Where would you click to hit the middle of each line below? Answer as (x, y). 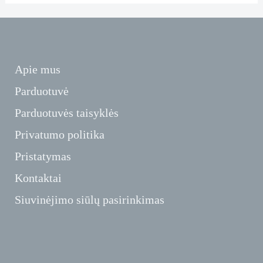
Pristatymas (43, 156)
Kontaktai (38, 178)
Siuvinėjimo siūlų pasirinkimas (90, 200)
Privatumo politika (60, 135)
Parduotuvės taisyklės (67, 113)
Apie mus (38, 70)
